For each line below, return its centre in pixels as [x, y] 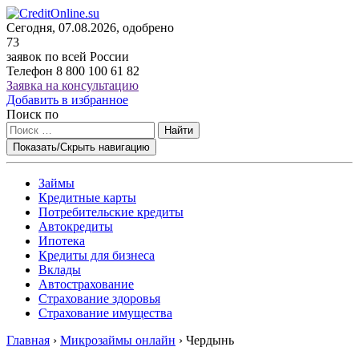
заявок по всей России [68, 56]
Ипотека [62, 241]
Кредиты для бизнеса [97, 255]
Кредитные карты [87, 198]
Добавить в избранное [67, 100]
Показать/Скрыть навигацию [81, 147]
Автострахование [86, 284]
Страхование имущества [105, 313]
